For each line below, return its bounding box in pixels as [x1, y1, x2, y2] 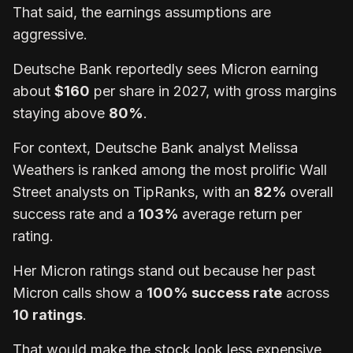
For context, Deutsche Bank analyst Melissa [13, 139, 298, 156]
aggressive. [13, 25, 91, 43]
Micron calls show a [13, 284, 147, 301]
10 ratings [13, 306, 83, 323]
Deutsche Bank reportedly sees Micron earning [13, 60, 318, 77]
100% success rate [147, 284, 282, 301]
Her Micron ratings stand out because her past [13, 262, 315, 279]
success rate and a [13, 205, 135, 222]
